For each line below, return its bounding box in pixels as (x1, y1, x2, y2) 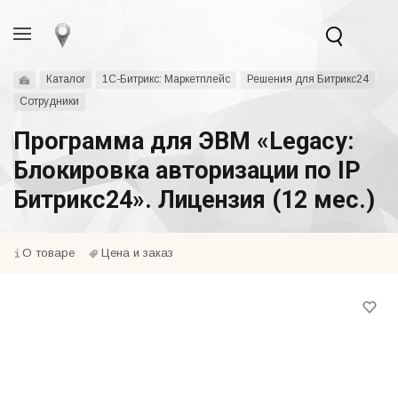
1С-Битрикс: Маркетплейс (102, 73, 230, 85)
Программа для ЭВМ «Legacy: (13, 127, 354, 155)
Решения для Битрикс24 (247, 73, 369, 85)
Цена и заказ (101, 246, 173, 259)
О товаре (22, 246, 75, 259)
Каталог (46, 73, 85, 85)
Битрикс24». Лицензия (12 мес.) (13, 186, 375, 214)
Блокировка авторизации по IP (13, 156, 361, 185)
